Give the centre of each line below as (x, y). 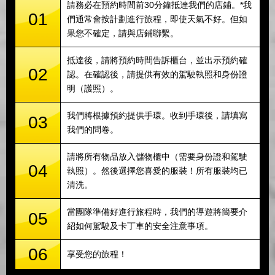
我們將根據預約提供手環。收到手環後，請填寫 (157, 116)
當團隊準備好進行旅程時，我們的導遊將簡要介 (157, 212)
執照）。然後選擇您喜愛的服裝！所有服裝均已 (157, 171)
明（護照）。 (93, 89)
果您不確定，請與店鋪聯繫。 (123, 33)
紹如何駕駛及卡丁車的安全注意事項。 (140, 226)
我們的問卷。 (93, 130)
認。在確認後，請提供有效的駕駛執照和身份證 (157, 75)
